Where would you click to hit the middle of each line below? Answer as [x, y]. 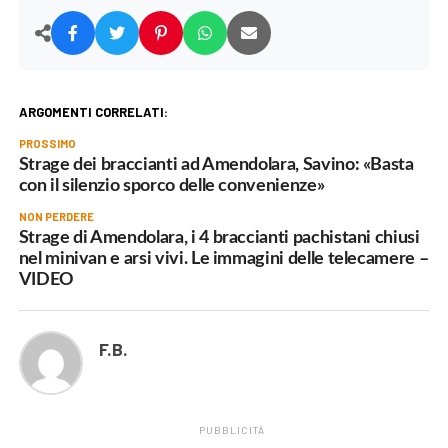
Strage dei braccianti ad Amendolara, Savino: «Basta [216, 164]
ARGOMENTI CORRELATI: [93, 111]
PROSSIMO [47, 143]
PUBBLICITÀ [231, 429]
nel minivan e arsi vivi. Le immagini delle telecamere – [223, 258]
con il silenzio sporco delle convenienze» [171, 185]
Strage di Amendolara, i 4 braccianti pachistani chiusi [219, 237]
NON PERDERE [56, 216]
